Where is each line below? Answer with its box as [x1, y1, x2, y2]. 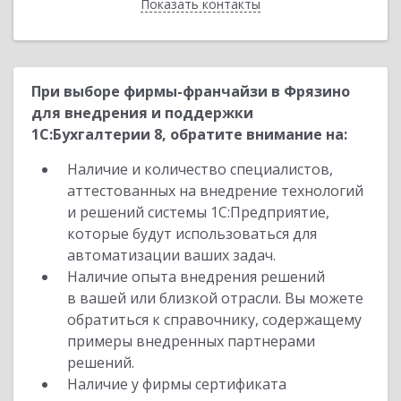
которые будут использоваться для [67, 224, 317, 243]
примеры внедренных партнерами [67, 331, 315, 351]
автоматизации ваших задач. [67, 245, 276, 265]
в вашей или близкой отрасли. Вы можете [67, 288, 363, 308]
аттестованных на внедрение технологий [67, 181, 363, 200]
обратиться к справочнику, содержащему [67, 310, 362, 329]
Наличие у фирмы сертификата [67, 374, 290, 394]
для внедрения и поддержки [31, 103, 253, 123]
